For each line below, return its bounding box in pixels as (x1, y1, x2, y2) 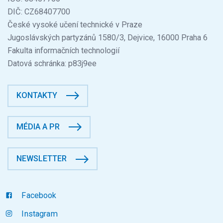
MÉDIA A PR (16, 122, 60, 132)
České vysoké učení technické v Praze (7, 19, 148, 29)
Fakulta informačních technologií (7, 45, 119, 55)
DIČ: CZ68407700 (7, 6, 70, 16)
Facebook (19, 191, 57, 201)
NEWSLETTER (16, 153, 67, 163)
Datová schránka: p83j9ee (7, 58, 97, 68)
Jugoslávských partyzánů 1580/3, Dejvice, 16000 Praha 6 (7, 32, 208, 42)
